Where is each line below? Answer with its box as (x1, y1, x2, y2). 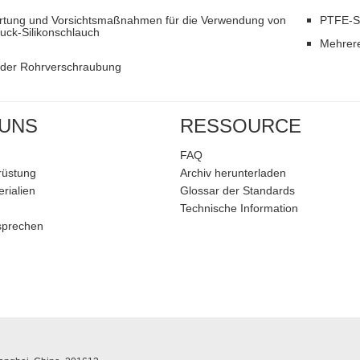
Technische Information (180, 202, 298, 215)
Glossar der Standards (180, 184, 295, 197)
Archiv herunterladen (180, 166, 286, 179)
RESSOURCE (180, 115, 301, 137)
